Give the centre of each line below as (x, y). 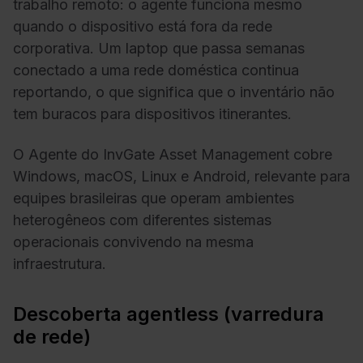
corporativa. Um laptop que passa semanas (159, 49)
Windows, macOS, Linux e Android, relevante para (181, 176)
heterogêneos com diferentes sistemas (142, 220)
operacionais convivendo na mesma (133, 241)
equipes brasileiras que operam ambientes (154, 198)
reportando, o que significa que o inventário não (174, 92)
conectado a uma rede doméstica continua (156, 70)
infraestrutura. (60, 263)
